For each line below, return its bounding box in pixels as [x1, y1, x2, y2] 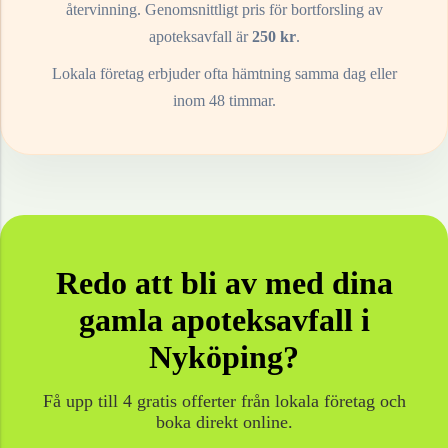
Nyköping [149, 339, 283, 376]
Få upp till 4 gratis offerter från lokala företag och [42, 391, 406, 412]
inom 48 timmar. [172, 92, 276, 110]
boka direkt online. [155, 412, 293, 433]
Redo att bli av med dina [55, 265, 393, 302]
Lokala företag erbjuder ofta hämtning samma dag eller [51, 65, 397, 83]
